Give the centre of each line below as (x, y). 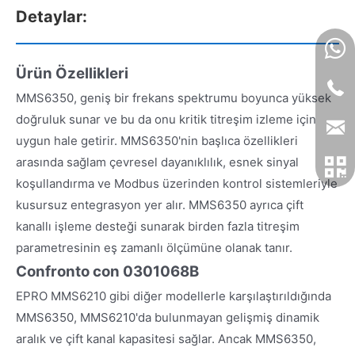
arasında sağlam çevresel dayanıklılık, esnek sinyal (157, 162)
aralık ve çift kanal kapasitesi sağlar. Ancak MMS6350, (166, 338)
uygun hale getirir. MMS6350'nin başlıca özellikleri (157, 140)
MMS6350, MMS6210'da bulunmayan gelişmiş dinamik (168, 317)
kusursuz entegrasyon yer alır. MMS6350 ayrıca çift (160, 204)
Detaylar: (52, 16)
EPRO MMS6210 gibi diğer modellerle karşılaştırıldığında (174, 296)
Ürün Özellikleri (72, 73)
